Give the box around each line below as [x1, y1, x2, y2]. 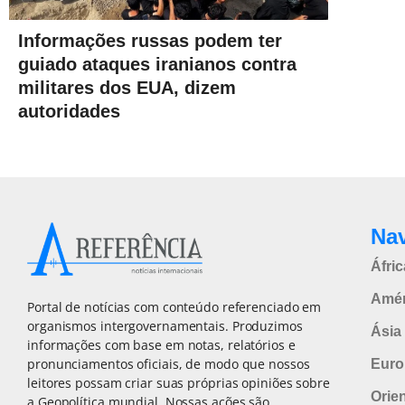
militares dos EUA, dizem [18, 78, 236, 99]
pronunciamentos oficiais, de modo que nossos [27, 354, 310, 372]
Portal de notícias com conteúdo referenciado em [27, 297, 322, 316]
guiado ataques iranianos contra [18, 54, 297, 75]
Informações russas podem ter [18, 31, 282, 52]
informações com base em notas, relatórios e [27, 335, 296, 353]
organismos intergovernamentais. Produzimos [27, 316, 303, 334]
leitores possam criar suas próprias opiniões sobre [27, 373, 330, 391]
